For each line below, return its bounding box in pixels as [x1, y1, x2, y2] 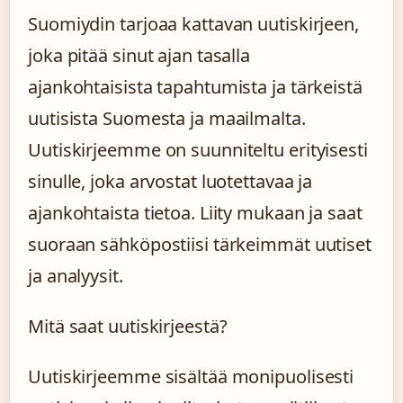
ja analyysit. [28, 264, 123, 288]
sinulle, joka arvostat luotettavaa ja [28, 169, 313, 193]
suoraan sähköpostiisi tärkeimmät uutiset [28, 232, 372, 256]
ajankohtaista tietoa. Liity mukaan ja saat [28, 201, 363, 225]
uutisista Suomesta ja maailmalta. [28, 106, 306, 130]
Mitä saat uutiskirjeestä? [28, 314, 228, 338]
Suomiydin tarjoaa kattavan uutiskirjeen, [28, 12, 359, 36]
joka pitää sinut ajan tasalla [28, 43, 251, 67]
